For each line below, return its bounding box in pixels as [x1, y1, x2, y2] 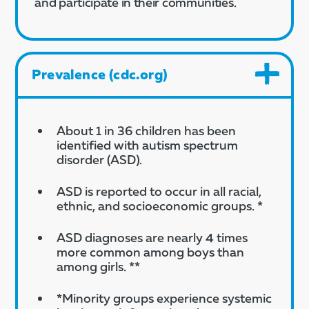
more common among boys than [57, 243, 245, 259]
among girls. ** [57, 258, 141, 274]
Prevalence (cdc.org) [32, 65, 168, 82]
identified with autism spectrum [57, 137, 239, 152]
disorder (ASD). [57, 151, 143, 167]
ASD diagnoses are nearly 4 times [57, 229, 248, 245]
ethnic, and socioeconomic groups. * [57, 197, 263, 213]
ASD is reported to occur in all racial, [57, 183, 262, 199]
